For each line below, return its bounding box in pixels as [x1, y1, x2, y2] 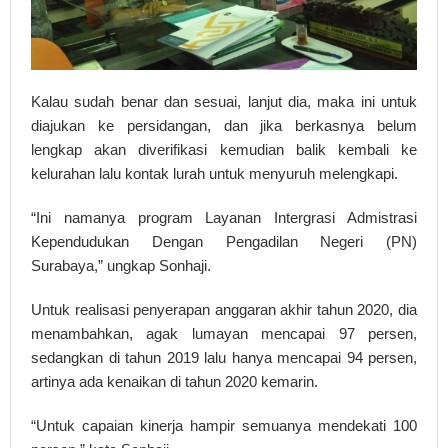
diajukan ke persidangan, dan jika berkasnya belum [31, 116, 417, 134]
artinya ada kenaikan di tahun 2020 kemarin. [31, 372, 318, 390]
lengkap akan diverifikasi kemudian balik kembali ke [31, 140, 417, 158]
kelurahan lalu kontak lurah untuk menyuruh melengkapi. [31, 164, 398, 182]
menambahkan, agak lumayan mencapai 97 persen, [31, 324, 417, 342]
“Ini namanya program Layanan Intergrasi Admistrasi [31, 208, 417, 226]
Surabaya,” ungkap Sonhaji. [31, 256, 211, 274]
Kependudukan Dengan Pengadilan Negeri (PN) [31, 232, 417, 250]
